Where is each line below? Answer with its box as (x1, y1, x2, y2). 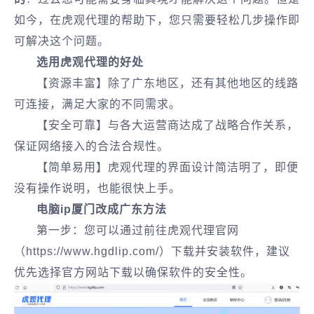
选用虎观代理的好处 (36, 56, 144, 68)
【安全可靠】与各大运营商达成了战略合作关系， (36, 119, 299, 131)
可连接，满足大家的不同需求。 (14, 98, 181, 110)
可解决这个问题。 (14, 35, 109, 47)
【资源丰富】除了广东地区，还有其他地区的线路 (36, 77, 299, 89)
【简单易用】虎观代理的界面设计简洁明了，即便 (36, 161, 299, 173)
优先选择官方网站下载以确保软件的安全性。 (14, 266, 252, 278)
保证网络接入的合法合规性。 (14, 140, 169, 152)
